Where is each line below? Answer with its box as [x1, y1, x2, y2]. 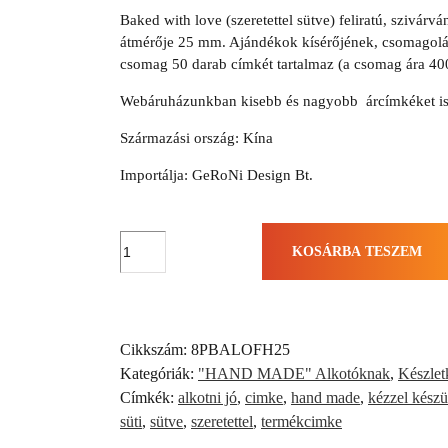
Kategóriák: [120, 364, 198, 382]
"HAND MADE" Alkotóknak [198, 364, 390, 382]
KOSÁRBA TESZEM [292, 243, 422, 259]
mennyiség [119, 376, 187, 394]
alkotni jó [178, 388, 237, 406]
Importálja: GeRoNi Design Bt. [120, 166, 313, 183]
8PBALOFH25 [191, 340, 290, 358]
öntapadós [119, 280, 183, 298]
